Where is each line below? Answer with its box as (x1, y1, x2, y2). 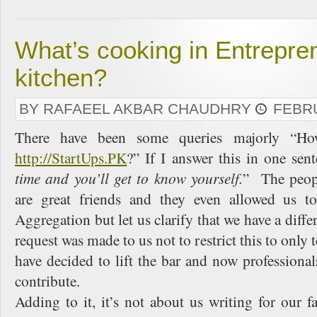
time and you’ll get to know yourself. (15, 168, 243, 188)
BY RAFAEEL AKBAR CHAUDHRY (19, 100, 255, 117)
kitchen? (15, 64, 107, 91)
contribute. (15, 270, 80, 291)
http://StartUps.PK (15, 147, 127, 168)
